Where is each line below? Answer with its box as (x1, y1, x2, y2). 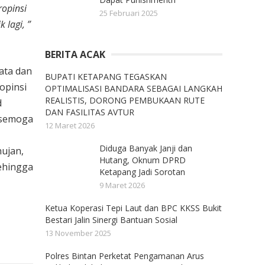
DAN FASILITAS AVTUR (45, 106, 134, 118)
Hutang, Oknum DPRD (99, 154, 186, 166)
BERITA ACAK (45, 48, 105, 61)
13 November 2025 (45, 228, 111, 238)
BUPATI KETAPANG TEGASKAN (45, 71, 167, 82)
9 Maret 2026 (99, 180, 145, 190)
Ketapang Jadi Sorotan (99, 166, 185, 177)
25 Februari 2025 (99, 8, 158, 18)
